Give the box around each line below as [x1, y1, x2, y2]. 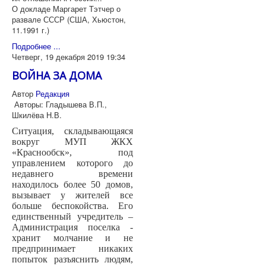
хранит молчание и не [12, 233, 133, 243]
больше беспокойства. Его [12, 201, 133, 211]
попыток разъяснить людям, [12, 254, 133, 265]
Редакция [36, 88, 69, 100]
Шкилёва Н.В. [12, 109, 62, 121]
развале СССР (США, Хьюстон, [12, 14, 126, 26]
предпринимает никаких [12, 243, 133, 254]
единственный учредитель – [12, 211, 133, 222]
